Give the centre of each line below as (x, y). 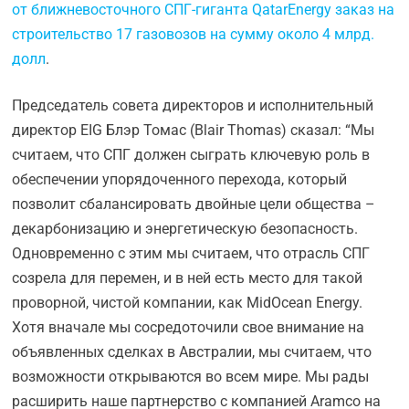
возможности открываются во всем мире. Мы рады (191, 377)
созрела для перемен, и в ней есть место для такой (188, 278)
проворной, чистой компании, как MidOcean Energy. (188, 303)
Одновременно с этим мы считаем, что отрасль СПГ (191, 253)
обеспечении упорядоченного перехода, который (180, 179)
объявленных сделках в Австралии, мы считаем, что (192, 352)
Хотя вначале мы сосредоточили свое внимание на (189, 327)
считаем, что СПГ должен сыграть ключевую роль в (191, 155)
